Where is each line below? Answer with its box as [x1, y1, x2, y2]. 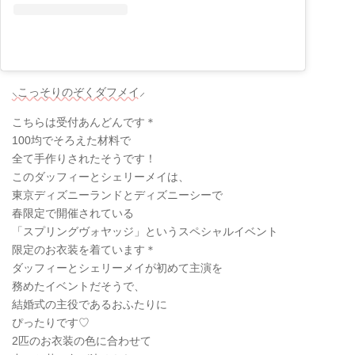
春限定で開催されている [12, 207, 134, 220]
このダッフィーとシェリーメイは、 [12, 170, 189, 184]
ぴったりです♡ [12, 316, 90, 330]
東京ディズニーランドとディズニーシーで [12, 189, 223, 202]
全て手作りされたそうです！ [12, 152, 156, 166]
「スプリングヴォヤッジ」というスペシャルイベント [12, 225, 278, 239]
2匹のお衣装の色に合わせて [12, 334, 151, 348]
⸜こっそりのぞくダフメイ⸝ [12, 86, 145, 99]
